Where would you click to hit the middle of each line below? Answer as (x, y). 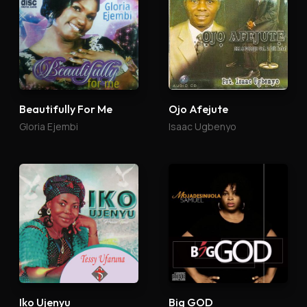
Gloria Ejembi (49, 127)
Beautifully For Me (66, 109)
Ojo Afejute (198, 109)
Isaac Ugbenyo (202, 127)
